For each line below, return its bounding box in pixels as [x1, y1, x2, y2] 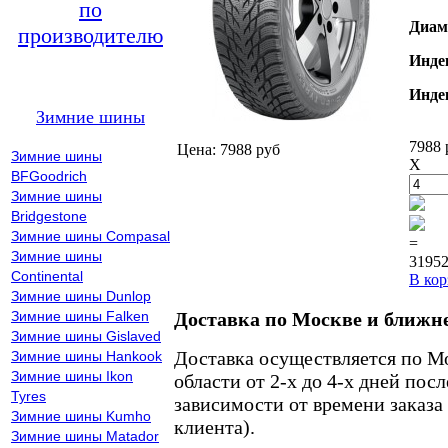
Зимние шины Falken [11, 308, 149, 324]
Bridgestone [11, 208, 87, 224]
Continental [11, 268, 83, 284]
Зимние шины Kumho [11, 408, 151, 424]
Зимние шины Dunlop [11, 288, 151, 304]
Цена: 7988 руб [177, 141, 280, 158]
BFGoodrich [11, 168, 87, 184]
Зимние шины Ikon [11, 368, 133, 384]
